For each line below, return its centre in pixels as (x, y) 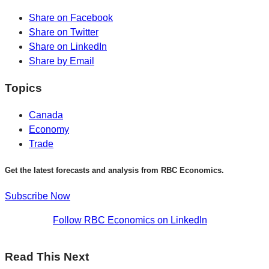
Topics (23, 88)
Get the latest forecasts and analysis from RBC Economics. (114, 170)
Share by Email (62, 61)
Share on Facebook (71, 18)
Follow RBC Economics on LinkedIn (130, 220)
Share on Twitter (64, 32)
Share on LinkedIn (68, 47)
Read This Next (47, 256)
